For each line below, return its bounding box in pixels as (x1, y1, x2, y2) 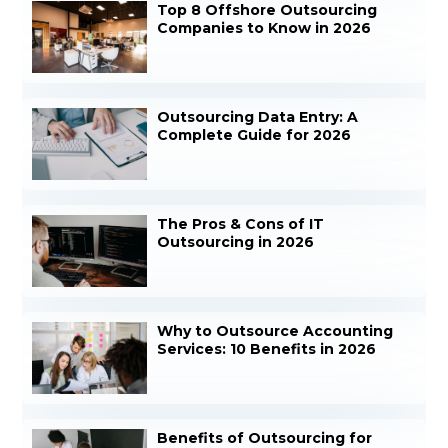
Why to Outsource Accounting (157, 321, 394, 340)
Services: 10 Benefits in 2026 (157, 339, 377, 358)
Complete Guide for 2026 (157, 126, 352, 145)
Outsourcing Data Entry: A (157, 108, 359, 127)
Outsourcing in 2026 (157, 232, 315, 251)
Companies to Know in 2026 (157, 19, 372, 38)
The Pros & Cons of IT (157, 214, 325, 233)
